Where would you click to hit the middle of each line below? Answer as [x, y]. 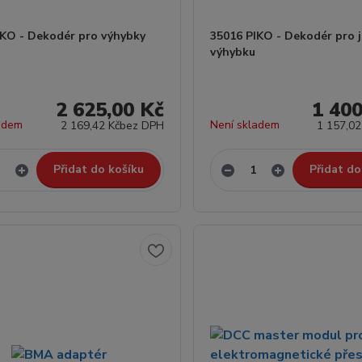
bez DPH [141, 126]
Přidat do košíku [98, 169]
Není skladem [244, 125]
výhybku [232, 52]
